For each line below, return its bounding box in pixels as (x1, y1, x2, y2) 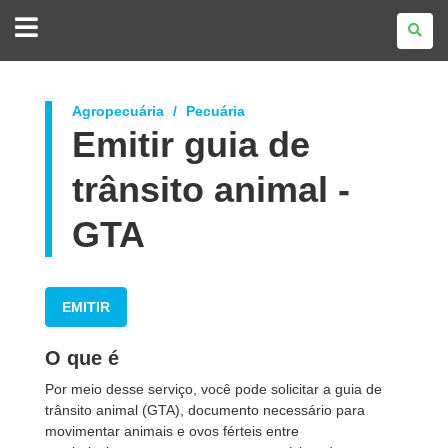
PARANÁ (54, 67, 107, 83)
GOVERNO (54, 11, 120, 27)
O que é (45, 347, 119, 369)
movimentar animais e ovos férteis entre (45, 423, 299, 439)
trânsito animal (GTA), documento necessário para (45, 402, 365, 418)
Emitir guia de (72, 124, 310, 165)
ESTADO (54, 39, 107, 55)
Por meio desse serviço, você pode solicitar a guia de (45, 381, 382, 397)
